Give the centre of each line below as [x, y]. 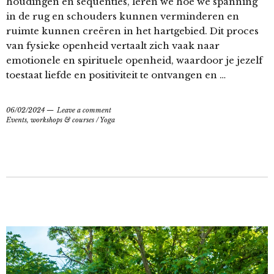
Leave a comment [84, 110]
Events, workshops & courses [50, 120]
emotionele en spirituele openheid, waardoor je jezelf [134, 61]
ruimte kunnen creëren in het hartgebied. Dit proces [132, 31]
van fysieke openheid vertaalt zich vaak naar [113, 46]
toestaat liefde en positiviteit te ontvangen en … [116, 75]
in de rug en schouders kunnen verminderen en [123, 17]
